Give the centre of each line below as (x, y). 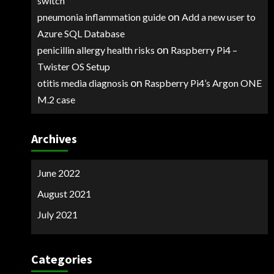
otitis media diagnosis (83, 83)
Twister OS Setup (73, 66)
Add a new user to (218, 17)
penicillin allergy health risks (96, 50)
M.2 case (56, 99)
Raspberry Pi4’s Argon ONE (203, 83)
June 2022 (58, 173)
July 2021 (57, 214)
